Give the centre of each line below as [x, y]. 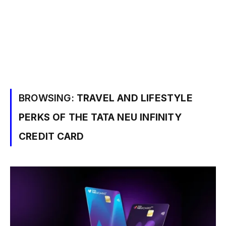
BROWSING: [48, 98]
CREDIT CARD [51, 136]
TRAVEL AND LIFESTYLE [134, 98]
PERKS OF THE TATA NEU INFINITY [100, 117]
